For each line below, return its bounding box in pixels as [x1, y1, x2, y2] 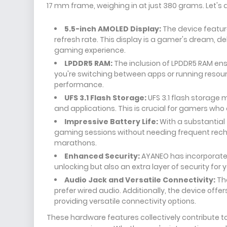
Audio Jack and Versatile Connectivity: [64, 175, 215, 185]
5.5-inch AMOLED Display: [64, 24, 161, 34]
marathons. [54, 138, 97, 148]
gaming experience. [54, 45, 126, 55]
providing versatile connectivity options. [54, 196, 196, 206]
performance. [54, 80, 104, 90]
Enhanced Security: [64, 151, 140, 161]
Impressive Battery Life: [64, 117, 158, 127]
